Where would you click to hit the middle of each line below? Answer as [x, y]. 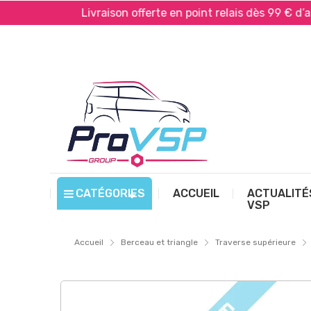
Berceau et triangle [159, 242]
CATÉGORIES [110, 193]
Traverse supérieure [255, 242]
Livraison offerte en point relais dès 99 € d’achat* [173, 13]
